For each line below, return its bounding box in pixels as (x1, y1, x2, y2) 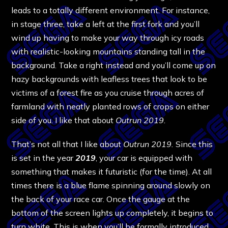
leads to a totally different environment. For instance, (11, 5, 210, 15)
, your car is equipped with (96, 152, 193, 163)
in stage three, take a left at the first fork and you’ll (11, 18, 200, 29)
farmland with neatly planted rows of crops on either (11, 101, 210, 111)
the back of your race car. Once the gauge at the (11, 193, 190, 204)
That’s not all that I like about (11, 138, 124, 149)
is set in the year (11, 152, 76, 163)
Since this (176, 138, 213, 149)
